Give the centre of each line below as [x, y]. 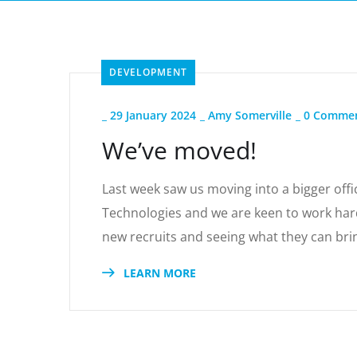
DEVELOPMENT [148, 72]
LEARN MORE [158, 273]
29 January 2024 [153, 115]
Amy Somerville [250, 115]
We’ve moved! [179, 150]
